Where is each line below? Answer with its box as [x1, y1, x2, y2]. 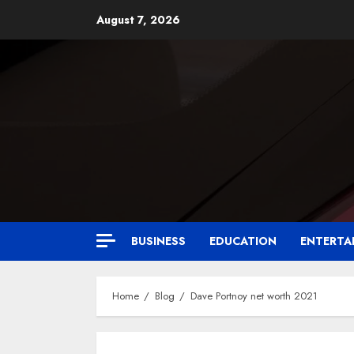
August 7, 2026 [96, 12, 180, 28]
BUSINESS [131, 233, 186, 249]
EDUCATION [209, 233, 277, 249]
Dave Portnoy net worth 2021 [190, 288, 318, 303]
